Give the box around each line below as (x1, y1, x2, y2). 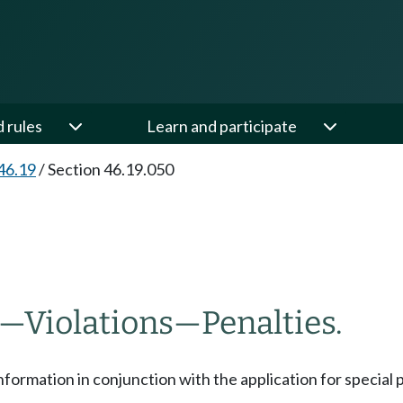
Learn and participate (147, 116, 297, 136)
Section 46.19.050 (48, 159, 174, 179)
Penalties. (201, 304, 343, 342)
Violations (24, 304, 174, 342)
